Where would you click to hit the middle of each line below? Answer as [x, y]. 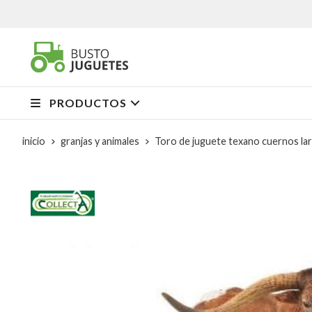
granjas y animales [100, 141]
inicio [34, 141]
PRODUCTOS [88, 102]
